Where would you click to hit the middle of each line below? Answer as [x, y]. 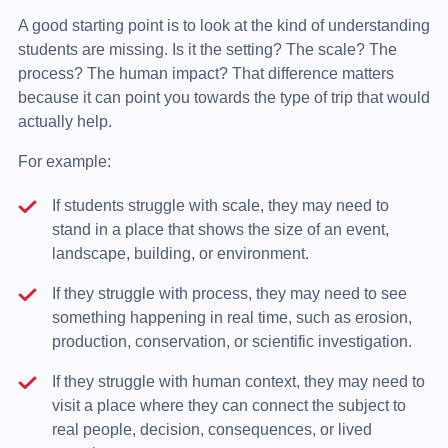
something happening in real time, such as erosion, [231, 317]
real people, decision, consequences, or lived [211, 429]
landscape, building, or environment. [180, 253]
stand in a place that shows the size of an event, [220, 229]
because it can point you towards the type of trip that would [223, 97]
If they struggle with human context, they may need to [238, 381]
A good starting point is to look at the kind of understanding [223, 25]
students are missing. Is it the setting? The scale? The [207, 49]
